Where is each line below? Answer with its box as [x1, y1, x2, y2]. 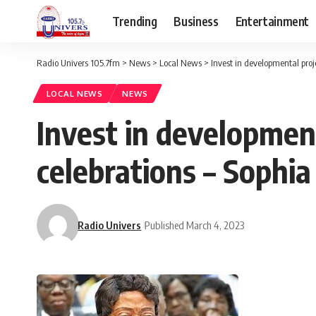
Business [174, 13, 219, 29]
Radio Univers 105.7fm [37, 57, 120, 68]
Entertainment [235, 13, 310, 29]
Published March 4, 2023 [145, 218, 245, 231]
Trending [112, 13, 157, 29]
